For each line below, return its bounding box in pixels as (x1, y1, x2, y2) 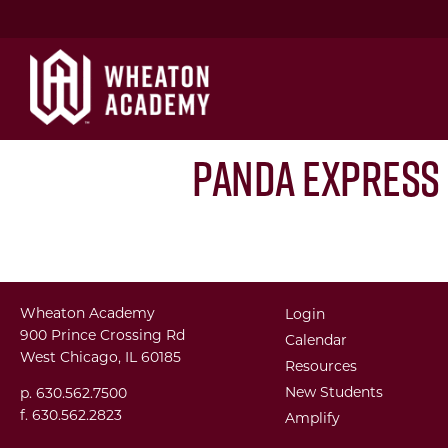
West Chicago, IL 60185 (20, 347, 181, 366)
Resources (284, 356, 357, 375)
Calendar (284, 330, 347, 349)
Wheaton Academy (20, 303, 155, 322)
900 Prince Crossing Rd (20, 325, 185, 344)
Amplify (284, 408, 340, 427)
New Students (284, 382, 383, 401)
